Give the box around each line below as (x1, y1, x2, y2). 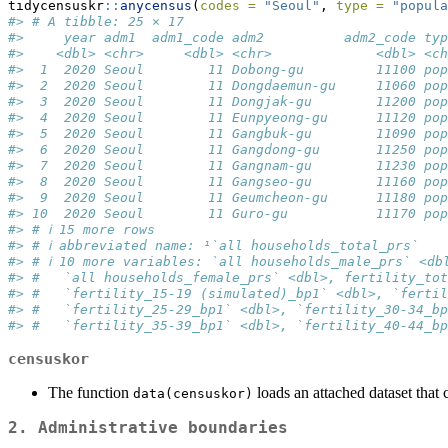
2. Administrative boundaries (8, 418, 288, 437)
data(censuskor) (133, 386, 253, 401)
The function (48, 384, 133, 401)
